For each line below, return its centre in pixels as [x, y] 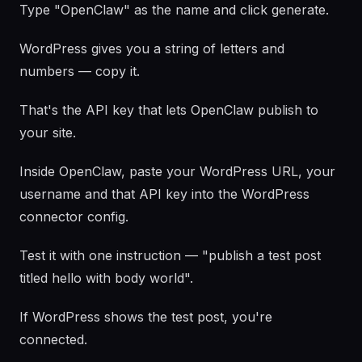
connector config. [74, 217]
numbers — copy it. [80, 71]
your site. [48, 133]
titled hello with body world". [106, 278]
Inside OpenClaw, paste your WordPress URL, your [177, 171]
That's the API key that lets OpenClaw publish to [169, 110]
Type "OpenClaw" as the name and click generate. [174, 10]
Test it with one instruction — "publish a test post [170, 255]
